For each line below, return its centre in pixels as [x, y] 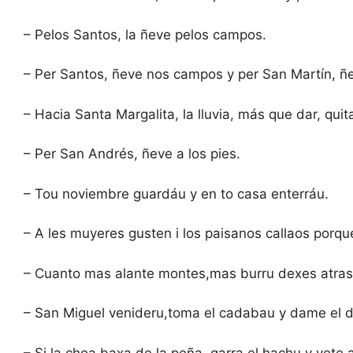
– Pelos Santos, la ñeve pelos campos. [145, 34]
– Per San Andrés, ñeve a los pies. [132, 154]
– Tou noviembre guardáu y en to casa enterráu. [176, 193]
